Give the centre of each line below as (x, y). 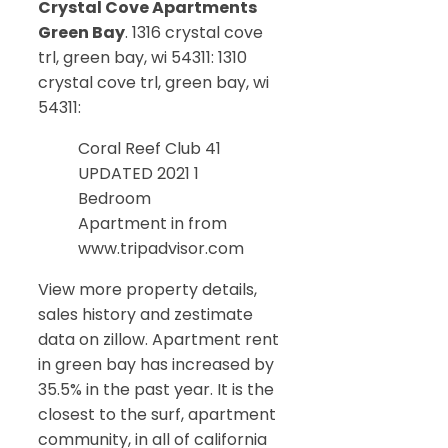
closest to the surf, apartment (157, 414)
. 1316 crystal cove (194, 32)
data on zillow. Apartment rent (158, 339)
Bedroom (114, 198)
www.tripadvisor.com (161, 248)
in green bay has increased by (156, 364)
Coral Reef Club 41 (149, 148)
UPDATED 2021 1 (138, 173)
